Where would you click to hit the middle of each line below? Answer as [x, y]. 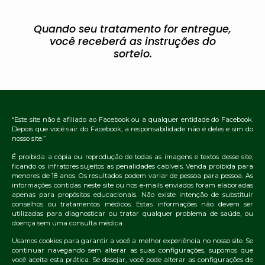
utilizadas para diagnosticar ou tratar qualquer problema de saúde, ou [132, 213]
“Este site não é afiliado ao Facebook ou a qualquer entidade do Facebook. [132, 120]
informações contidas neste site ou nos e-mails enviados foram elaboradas [132, 185]
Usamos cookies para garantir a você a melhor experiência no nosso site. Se [132, 241]
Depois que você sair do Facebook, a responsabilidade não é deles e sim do [132, 129]
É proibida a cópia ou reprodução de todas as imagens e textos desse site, [132, 156]
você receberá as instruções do [132, 42]
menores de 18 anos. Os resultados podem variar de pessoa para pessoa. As [132, 175]
